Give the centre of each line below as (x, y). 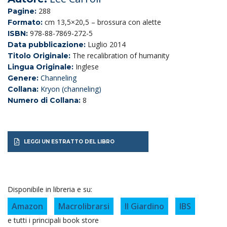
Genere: (23, 78)
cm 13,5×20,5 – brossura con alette (103, 22)
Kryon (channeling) (71, 89)
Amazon (27, 206)
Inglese (87, 67)
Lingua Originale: (42, 67)
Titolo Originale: (40, 56)
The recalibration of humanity (121, 56)
